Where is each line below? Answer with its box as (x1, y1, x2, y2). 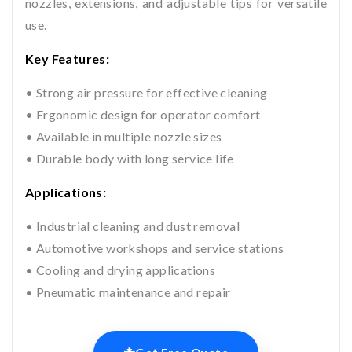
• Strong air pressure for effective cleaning (25, 84, 268, 100)
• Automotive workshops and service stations (25, 240, 284, 255)
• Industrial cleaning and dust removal (25, 218, 240, 233)
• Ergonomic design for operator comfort (25, 106, 261, 122)
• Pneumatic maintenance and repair (25, 284, 231, 299)
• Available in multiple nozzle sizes (25, 128, 222, 144)
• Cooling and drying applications (25, 262, 216, 277)
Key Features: (25, 50, 110, 66)
